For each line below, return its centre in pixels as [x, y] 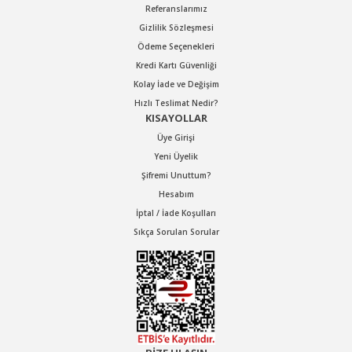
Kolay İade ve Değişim [176, 84]
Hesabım [176, 194]
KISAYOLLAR [176, 117]
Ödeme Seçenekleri [176, 46]
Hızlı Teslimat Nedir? [176, 103]
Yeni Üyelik [176, 156]
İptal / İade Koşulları [176, 213]
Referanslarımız [176, 8]
